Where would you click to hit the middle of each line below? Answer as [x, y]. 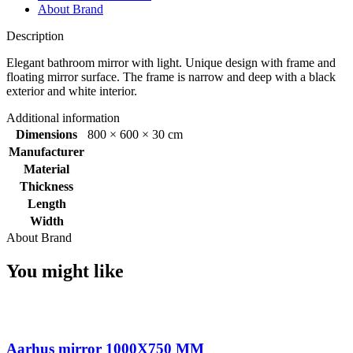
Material [46, 169]
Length [46, 203]
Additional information [63, 117]
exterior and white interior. [72, 91]
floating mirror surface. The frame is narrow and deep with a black [171, 76]
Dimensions [46, 134]
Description [35, 35]
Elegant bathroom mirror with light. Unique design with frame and [171, 62]
